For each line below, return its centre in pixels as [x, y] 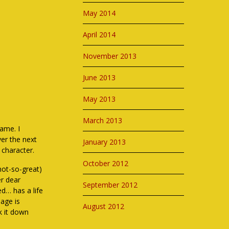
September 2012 [110, 185]
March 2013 [103, 120]
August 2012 [104, 206]
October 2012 [106, 163]
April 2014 [99, 35]
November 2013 [110, 56]
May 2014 [99, 13]
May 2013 [99, 99]
